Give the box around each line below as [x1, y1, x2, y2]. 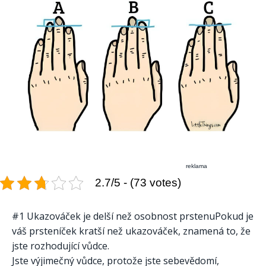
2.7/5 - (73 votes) [95, 176, 181, 189]
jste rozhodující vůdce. [12, 239, 109, 253]
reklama [186, 163, 208, 170]
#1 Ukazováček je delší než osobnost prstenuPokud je [12, 210, 254, 223]
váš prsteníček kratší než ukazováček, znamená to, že [12, 224, 251, 238]
